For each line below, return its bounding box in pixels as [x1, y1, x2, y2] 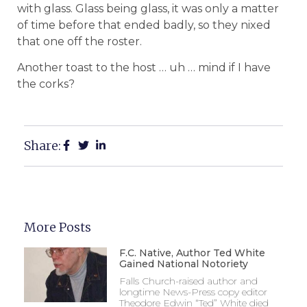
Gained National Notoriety [119, 258, 248, 271]
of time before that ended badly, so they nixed [17, 18, 271, 32]
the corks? [17, 77, 75, 90]
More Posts [24, 219, 91, 236]
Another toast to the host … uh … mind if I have [17, 60, 271, 74]
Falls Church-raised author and [119, 275, 258, 288]
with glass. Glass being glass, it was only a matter [17, 1, 279, 15]
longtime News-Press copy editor [119, 286, 267, 299]
